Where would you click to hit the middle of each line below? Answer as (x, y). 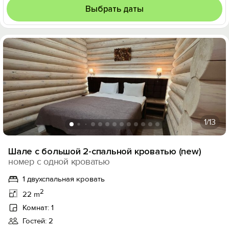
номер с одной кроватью (59, 162)
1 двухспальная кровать (64, 179)
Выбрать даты (114, 9)
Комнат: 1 (38, 208)
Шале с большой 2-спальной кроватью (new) (105, 151)
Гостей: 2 (38, 221)
